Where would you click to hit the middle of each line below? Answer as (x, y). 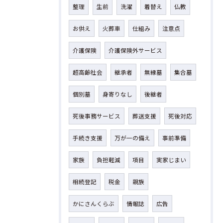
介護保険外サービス (135, 50)
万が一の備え (132, 138)
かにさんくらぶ (94, 204)
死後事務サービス (97, 116)
